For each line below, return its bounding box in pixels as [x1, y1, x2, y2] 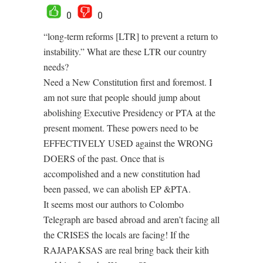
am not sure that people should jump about [43, 91, 200, 103]
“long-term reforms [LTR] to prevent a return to [43, 30, 218, 42]
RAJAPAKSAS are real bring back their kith [43, 244, 209, 256]
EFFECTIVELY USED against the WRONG [43, 137, 213, 149]
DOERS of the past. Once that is [43, 152, 164, 164]
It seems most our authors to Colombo [43, 198, 184, 210]
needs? [43, 60, 69, 73]
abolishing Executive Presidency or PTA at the [43, 106, 215, 119]
